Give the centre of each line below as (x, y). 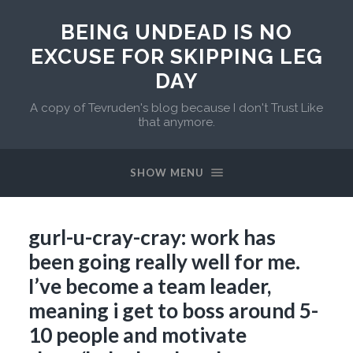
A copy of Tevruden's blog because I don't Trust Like (176, 108)
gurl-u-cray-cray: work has (152, 237)
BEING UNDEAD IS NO (176, 32)
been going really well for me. (164, 261)
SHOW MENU (167, 173)
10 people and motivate (137, 334)
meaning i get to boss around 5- (173, 310)
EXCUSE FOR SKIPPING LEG (176, 56)
